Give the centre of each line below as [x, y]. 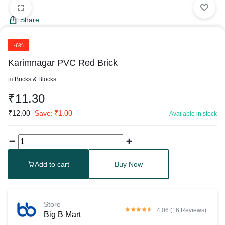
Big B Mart [62, 214]
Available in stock [193, 114]
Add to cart [52, 164]
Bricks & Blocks [35, 80]
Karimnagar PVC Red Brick [63, 63]
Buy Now [129, 164]
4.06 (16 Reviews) [182, 210]
